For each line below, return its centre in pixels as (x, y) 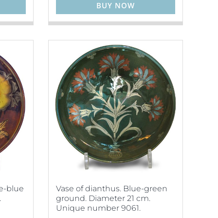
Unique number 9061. (98, 208)
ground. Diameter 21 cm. (103, 198)
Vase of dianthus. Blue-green (111, 189)
